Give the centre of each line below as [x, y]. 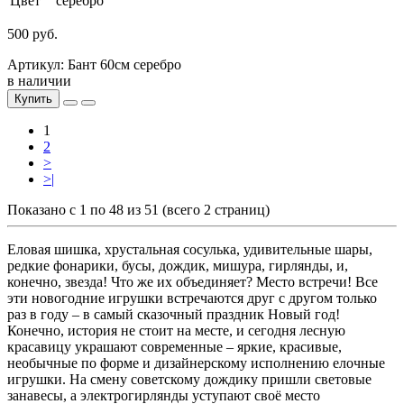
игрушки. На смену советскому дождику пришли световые [189, 379]
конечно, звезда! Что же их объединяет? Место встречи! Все [193, 281]
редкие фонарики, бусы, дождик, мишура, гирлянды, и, [178, 265]
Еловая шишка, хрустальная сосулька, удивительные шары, [190, 249]
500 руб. [32, 33]
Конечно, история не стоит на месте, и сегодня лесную [176, 330]
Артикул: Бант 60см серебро [94, 64]
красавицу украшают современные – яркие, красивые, [174, 346]
